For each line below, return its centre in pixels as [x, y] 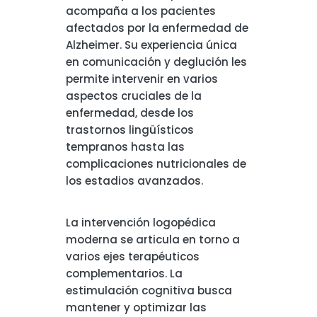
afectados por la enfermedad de [157, 28]
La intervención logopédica [140, 223]
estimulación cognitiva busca [149, 290]
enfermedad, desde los [129, 113]
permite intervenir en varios [142, 79]
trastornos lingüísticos [129, 130]
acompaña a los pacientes [140, 11]
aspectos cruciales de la [133, 96]
